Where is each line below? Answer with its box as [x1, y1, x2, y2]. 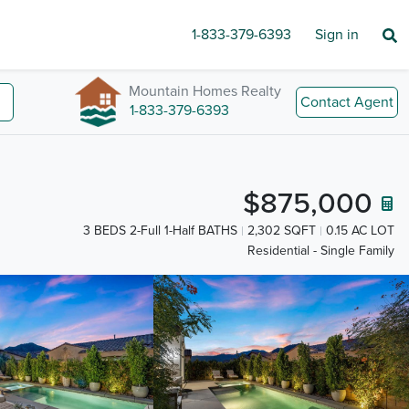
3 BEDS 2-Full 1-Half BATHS [83, 223, 237, 238]
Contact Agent [300, 92, 393, 111]
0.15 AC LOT [326, 223, 394, 238]
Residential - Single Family [247, 243, 394, 259]
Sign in [315, 26, 359, 44]
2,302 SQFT [247, 223, 316, 238]
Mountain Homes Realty [129, 81, 281, 100]
